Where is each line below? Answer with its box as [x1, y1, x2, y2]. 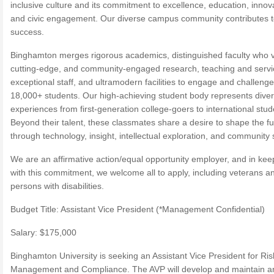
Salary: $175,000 [10, 228, 76, 237]
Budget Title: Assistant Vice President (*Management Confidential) [10, 204, 265, 214]
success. [10, 27, 44, 37]
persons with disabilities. [10, 181, 104, 191]
